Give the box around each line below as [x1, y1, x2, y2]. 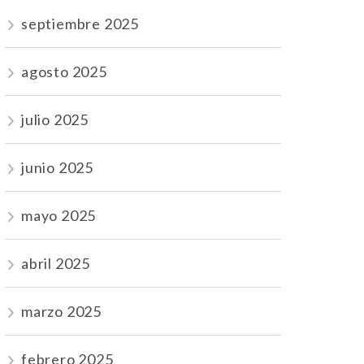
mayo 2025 [21, 206, 97, 224]
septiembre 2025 [21, 14, 139, 32]
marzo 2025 [21, 301, 102, 320]
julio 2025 [21, 110, 89, 128]
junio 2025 [21, 158, 93, 176]
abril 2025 [21, 253, 90, 272]
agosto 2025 [21, 62, 107, 80]
